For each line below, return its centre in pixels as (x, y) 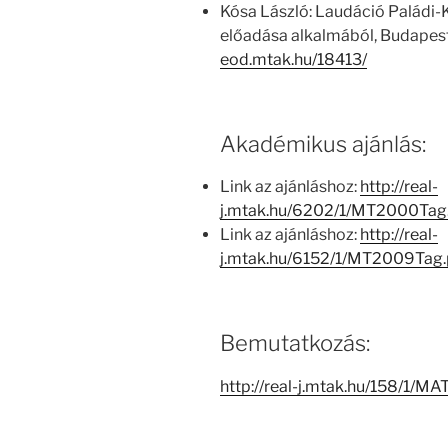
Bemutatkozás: (295, 343)
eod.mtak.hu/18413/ (293, 59)
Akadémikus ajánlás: (323, 143)
